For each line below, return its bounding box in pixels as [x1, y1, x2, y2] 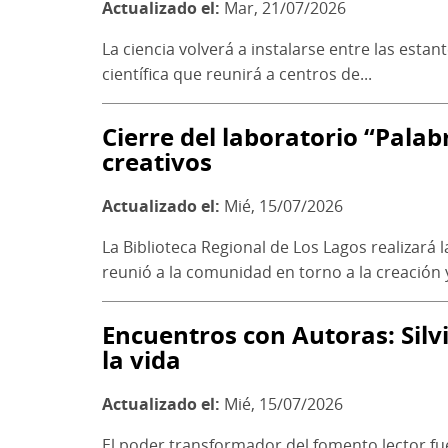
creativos [102, 145, 212, 179]
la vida [102, 342, 181, 376]
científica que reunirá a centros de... [102, 63, 372, 86]
